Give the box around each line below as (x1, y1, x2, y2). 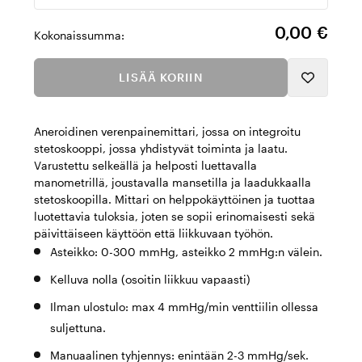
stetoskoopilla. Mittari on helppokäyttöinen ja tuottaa (34, 192, 315, 206)
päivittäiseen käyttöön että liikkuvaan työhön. (34, 226, 273, 240)
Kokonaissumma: (34, 28, 124, 42)
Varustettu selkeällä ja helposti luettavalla (34, 158, 257, 172)
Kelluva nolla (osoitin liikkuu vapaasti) (50, 272, 250, 286)
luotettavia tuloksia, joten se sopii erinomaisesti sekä (34, 209, 315, 223)
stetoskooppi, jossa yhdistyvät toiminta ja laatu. (34, 141, 288, 155)
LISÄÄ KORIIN (119, 70, 203, 84)
